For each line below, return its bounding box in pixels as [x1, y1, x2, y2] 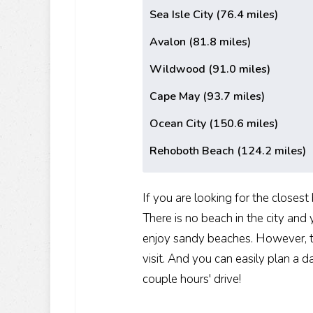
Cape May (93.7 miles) [150, 89, 265, 105]
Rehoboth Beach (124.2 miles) [150, 143, 306, 159]
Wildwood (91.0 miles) [150, 61, 270, 78]
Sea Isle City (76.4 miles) [150, 7, 278, 23]
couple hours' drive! [143, 271, 241, 288]
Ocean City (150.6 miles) [150, 116, 278, 132]
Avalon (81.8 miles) [150, 34, 251, 50]
